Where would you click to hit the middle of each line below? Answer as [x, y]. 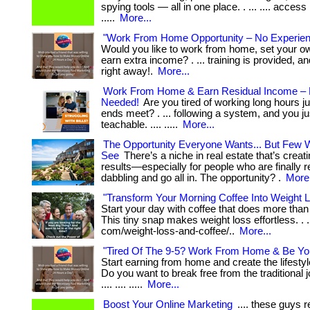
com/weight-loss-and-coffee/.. [169, 231]
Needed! [120, 102]
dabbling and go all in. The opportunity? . [192, 178]
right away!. [128, 71]
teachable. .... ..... [141, 125]
